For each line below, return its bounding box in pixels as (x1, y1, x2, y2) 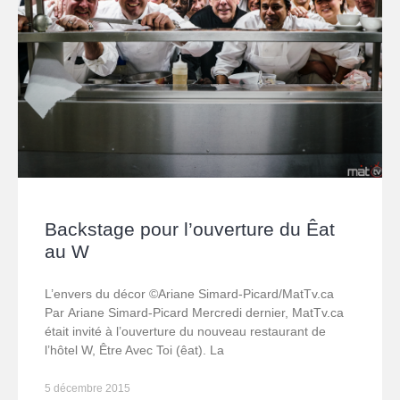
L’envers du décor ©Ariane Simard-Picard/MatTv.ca (45, 287, 334, 302)
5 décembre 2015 (45, 382, 130, 396)
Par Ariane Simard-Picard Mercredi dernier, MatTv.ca (45, 305, 344, 321)
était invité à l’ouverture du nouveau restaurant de (45, 324, 326, 339)
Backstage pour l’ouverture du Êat (45, 219, 335, 240)
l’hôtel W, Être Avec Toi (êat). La (45, 343, 224, 358)
